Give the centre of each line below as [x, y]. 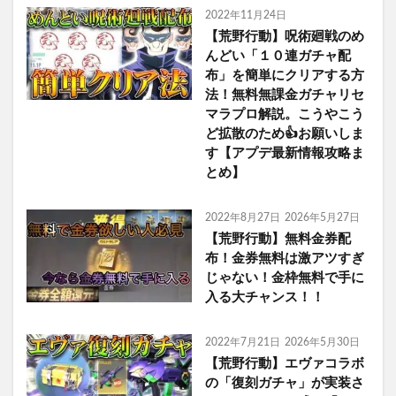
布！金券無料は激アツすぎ [284, 259]
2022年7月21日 [242, 343]
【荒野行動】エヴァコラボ [284, 364]
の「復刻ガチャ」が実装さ [284, 384]
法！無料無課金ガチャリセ [284, 95]
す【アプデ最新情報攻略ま [284, 154]
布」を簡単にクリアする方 [284, 76]
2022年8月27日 [242, 218]
